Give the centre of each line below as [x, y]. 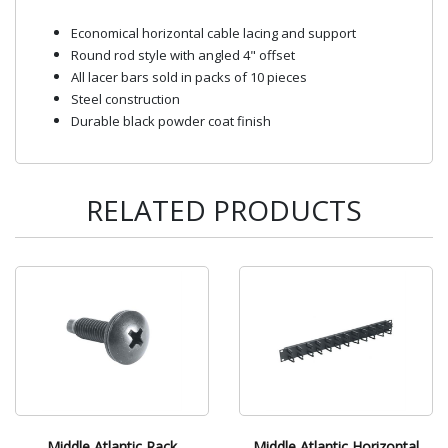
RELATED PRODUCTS [224, 209]
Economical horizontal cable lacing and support [213, 32]
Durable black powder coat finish [171, 120]
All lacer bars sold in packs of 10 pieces [189, 76]
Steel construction [125, 98]
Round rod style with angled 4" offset [183, 54]
